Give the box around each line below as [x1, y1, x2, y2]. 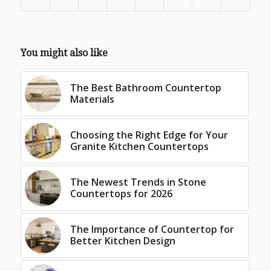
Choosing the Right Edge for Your [70, 128, 228, 142]
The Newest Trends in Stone [70, 175, 206, 189]
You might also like [20, 47, 108, 59]
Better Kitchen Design [70, 233, 175, 247]
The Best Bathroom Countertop [70, 80, 221, 94]
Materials [70, 92, 114, 106]
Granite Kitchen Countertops [70, 139, 209, 153]
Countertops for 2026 [70, 186, 172, 200]
